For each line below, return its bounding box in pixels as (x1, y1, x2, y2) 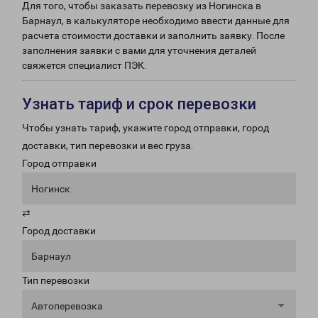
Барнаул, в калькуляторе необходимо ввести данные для (22, 15, 290, 26)
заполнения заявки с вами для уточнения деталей (22, 45, 256, 56)
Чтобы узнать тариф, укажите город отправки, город (22, 122, 269, 133)
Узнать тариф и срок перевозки (22, 95, 256, 113)
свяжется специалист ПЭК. (22, 60, 146, 71)
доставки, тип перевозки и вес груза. (22, 140, 193, 151)
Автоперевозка (31, 300, 103, 312)
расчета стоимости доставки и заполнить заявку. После (22, 30, 285, 41)
